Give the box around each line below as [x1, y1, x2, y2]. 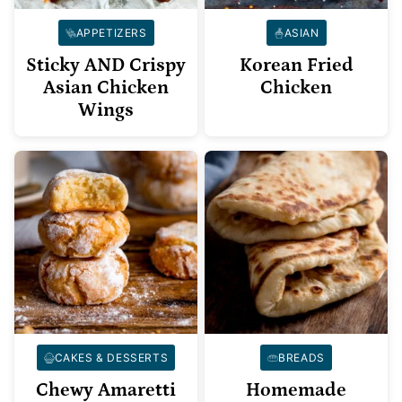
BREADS [278, 351, 325, 365]
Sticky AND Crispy [26, 55, 186, 77]
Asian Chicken [43, 77, 169, 100]
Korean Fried [239, 55, 354, 77]
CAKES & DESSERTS [54, 351, 169, 365]
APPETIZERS [75, 26, 147, 40]
